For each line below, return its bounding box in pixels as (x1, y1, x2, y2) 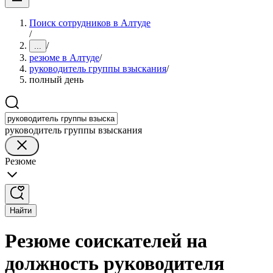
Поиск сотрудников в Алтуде (29, 18, 151, 28)
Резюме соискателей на (5, 230, 207, 252)
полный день (29, 74, 83, 85)
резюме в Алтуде (29, 52, 99, 63)
